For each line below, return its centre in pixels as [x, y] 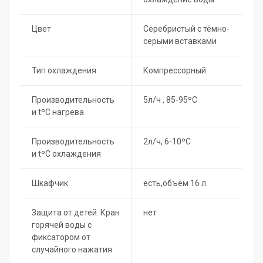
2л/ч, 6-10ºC [167, 141]
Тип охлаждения [64, 70]
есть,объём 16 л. [176, 183]
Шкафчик [50, 183]
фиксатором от [61, 237]
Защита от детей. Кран [76, 212]
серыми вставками [180, 41]
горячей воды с [62, 225]
